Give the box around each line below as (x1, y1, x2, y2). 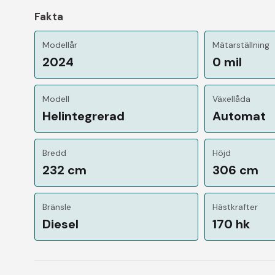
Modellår (42, 39, 77, 50)
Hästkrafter (212, 201, 258, 212)
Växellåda (212, 93, 251, 104)
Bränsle (42, 201, 71, 212)
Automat (212, 107, 266, 124)
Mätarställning (212, 39, 270, 50)
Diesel (42, 215, 79, 232)
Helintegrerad (42, 107, 125, 124)
